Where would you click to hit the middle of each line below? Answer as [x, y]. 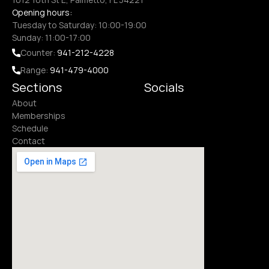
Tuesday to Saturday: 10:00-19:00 [79, 25]
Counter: [39, 53]
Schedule [30, 128]
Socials [164, 87]
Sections [37, 87]
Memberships [39, 116]
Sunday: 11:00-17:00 [51, 38]
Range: [35, 70]
